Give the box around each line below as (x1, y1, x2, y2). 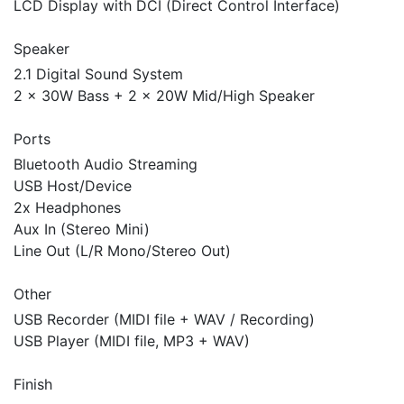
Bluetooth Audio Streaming (14, 155, 197, 174)
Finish (14, 375, 52, 394)
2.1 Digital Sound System (14, 65, 183, 84)
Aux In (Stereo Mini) (14, 220, 150, 239)
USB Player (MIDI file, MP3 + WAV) (14, 332, 250, 351)
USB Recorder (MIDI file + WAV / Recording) (14, 310, 315, 329)
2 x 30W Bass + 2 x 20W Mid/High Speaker (14, 87, 315, 106)
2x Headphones (14, 198, 121, 217)
